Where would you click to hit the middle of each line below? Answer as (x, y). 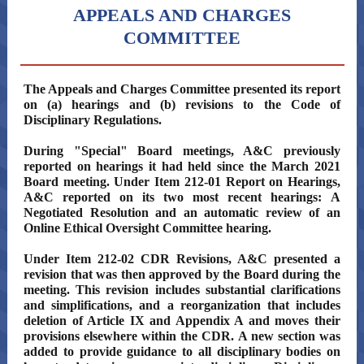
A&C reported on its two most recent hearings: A (182, 197)
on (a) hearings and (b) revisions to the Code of (182, 104)
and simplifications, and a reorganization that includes (182, 305)
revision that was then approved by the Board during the (182, 274)
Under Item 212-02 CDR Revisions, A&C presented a (182, 259)
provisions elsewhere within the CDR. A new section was (182, 336)
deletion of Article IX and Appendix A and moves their (182, 321)
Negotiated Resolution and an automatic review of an (182, 212)
